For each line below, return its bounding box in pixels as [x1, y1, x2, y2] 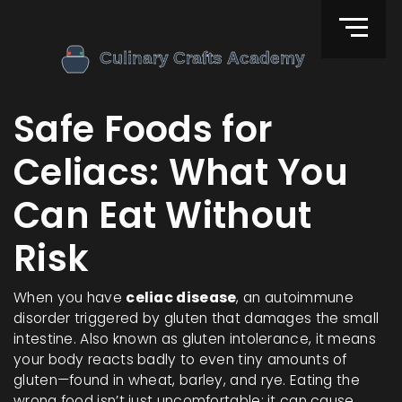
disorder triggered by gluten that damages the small [13, 309, 380, 328]
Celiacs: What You [13, 147, 349, 197]
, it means [308, 329, 376, 348]
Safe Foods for [13, 104, 274, 154]
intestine [13, 329, 74, 348]
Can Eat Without [13, 190, 312, 240]
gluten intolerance [181, 329, 309, 348]
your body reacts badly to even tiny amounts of [13, 350, 347, 369]
